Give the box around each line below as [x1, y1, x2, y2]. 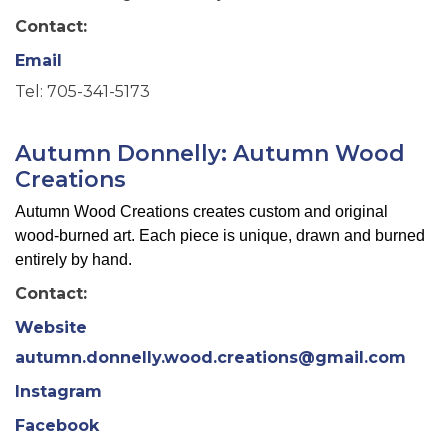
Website [15, 317, 87, 337]
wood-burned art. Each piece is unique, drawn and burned [15, 226, 425, 244]
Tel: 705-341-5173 [15, 81, 150, 101]
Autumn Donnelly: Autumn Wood [15, 139, 405, 167]
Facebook [15, 416, 99, 436]
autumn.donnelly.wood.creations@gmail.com [15, 348, 406, 368]
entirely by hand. [15, 250, 132, 268]
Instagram [15, 382, 102, 402]
